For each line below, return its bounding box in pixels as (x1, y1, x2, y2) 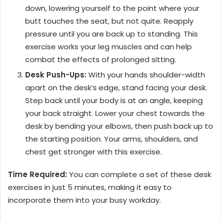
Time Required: (8, 169, 67, 180)
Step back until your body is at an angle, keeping (25, 95, 203, 106)
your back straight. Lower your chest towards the (25, 108, 205, 119)
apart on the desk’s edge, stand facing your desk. (25, 82, 207, 93)
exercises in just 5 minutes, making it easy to (8, 182, 172, 193)
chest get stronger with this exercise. (25, 147, 162, 157)
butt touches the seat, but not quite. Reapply (25, 16, 193, 27)
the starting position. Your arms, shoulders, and (25, 134, 198, 145)
